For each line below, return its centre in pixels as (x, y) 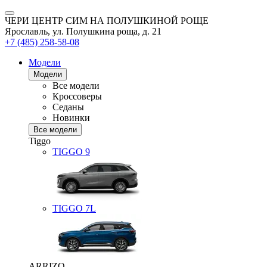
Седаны (68, 107)
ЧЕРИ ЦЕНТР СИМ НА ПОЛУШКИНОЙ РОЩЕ (107, 21)
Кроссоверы (77, 96)
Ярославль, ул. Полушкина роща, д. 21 (83, 31)
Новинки (71, 118)
